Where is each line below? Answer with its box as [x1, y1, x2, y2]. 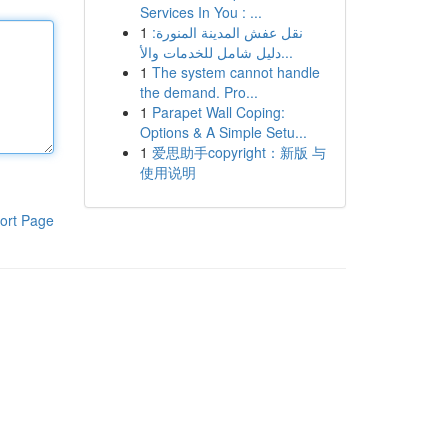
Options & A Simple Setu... [139, 122, 307, 142]
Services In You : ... [139, 2, 262, 22]
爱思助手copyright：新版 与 [151, 142, 326, 162]
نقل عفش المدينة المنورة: [151, 22, 303, 42]
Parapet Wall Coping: [151, 102, 285, 122]
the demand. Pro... [139, 82, 258, 102]
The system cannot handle [151, 62, 320, 82]
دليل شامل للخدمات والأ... [280, 42, 293, 62]
